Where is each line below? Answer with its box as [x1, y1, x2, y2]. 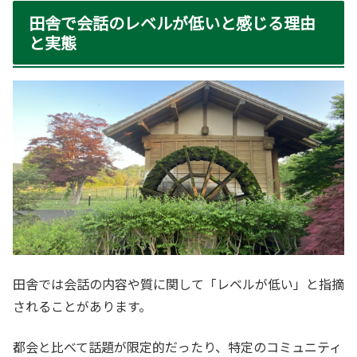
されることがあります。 [13, 296, 151, 316]
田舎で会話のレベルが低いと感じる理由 [29, 11, 316, 35]
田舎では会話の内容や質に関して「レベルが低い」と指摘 [13, 274, 344, 294]
